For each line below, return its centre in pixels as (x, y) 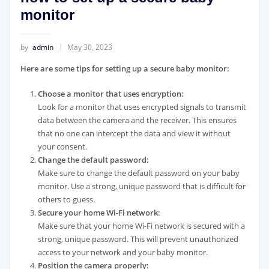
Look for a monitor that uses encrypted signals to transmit (142, 107)
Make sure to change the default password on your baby (139, 173)
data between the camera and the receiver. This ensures (138, 120)
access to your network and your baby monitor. (123, 252)
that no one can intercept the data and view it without (134, 134)
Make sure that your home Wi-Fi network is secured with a (142, 226)
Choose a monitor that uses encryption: (111, 94)
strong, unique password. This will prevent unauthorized (138, 239)
